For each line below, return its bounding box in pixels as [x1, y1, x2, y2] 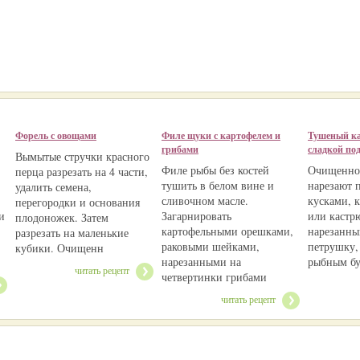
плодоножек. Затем [15, 210, 108, 225]
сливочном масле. [162, 193, 248, 208]
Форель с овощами [15, 129, 96, 142]
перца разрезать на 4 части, [15, 164, 148, 179]
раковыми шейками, [162, 239, 260, 254]
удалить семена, [15, 179, 92, 194]
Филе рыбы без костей [162, 162, 269, 178]
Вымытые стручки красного [15, 149, 149, 164]
